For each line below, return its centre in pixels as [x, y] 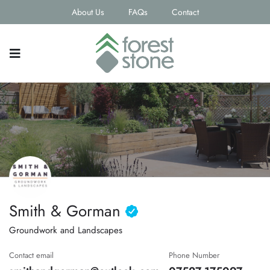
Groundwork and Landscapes [66, 231]
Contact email [31, 256]
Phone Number [194, 256]
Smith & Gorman [67, 211]
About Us [88, 12]
